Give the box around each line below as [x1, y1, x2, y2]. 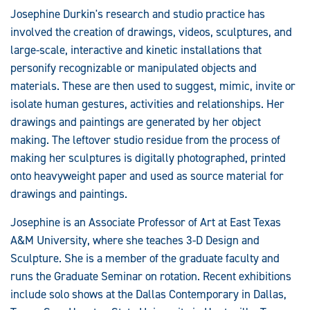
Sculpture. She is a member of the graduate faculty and [10, 250, 280, 266]
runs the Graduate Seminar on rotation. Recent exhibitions [10, 268, 291, 284]
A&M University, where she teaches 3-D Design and [10, 232, 259, 248]
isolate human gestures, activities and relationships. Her [10, 96, 284, 111]
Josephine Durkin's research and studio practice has [10, 6, 265, 21]
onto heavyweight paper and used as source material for [10, 168, 284, 183]
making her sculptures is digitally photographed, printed [10, 150, 286, 165]
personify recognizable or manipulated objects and [10, 60, 257, 75]
